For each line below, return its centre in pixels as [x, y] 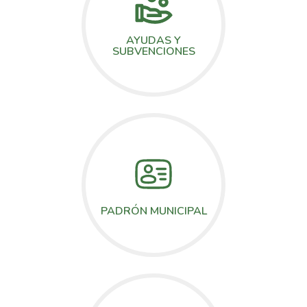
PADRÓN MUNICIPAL [153, 211]
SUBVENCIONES [153, 52]
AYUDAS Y [153, 41]
